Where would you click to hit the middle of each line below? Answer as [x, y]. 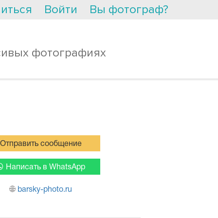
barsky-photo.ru [45, 190]
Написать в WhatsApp [45, 167]
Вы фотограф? [129, 9]
